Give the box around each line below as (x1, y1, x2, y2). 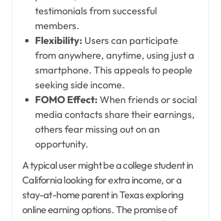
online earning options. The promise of (22, 203, 178, 216)
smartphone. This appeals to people (35, 64, 192, 76)
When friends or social (97, 93, 197, 106)
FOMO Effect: (35, 93, 98, 106)
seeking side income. (35, 78, 125, 91)
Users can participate (82, 34, 178, 47)
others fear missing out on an (35, 123, 160, 136)
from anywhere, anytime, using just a (35, 49, 194, 62)
